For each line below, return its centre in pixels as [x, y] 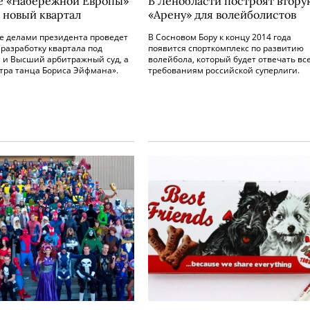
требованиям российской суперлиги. [224, 70]
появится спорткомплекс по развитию [226, 48]
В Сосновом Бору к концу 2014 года [220, 37]
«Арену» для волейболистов [222, 15]
